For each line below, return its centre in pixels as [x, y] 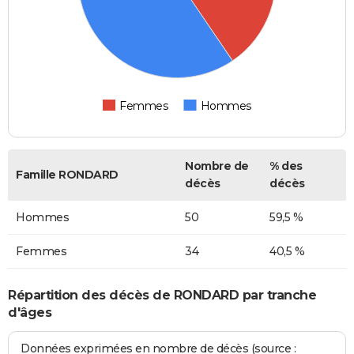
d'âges [30, 312]
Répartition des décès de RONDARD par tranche [162, 295]
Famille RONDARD [67, 175]
